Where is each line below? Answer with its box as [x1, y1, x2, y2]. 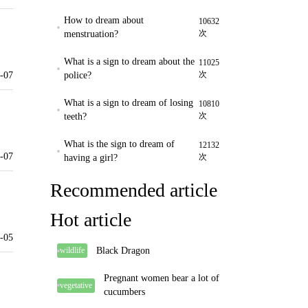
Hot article [50, 209, 131, 230]
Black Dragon [96, 245, 150, 256]
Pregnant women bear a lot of [104, 273, 219, 283]
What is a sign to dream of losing [64, 98, 193, 108]
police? [64, 70, 91, 80]
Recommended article [50, 179, 217, 201]
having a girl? [64, 153, 118, 163]
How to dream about [64, 15, 144, 25]
